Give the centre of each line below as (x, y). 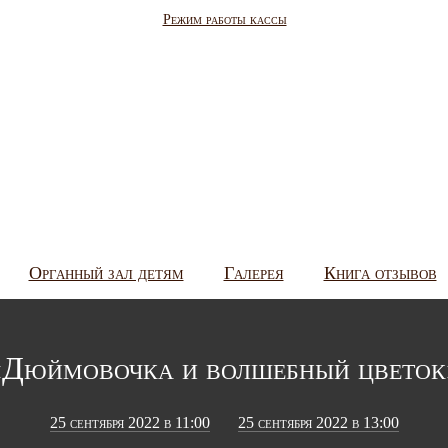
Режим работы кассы (224, 19)
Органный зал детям (106, 273)
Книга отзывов (380, 273)
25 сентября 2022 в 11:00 (129, 422)
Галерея (253, 273)
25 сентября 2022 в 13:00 (318, 422)
